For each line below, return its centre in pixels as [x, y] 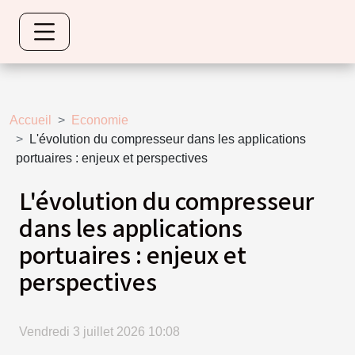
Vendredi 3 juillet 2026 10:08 [99, 332]
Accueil [31, 120]
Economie [100, 120]
